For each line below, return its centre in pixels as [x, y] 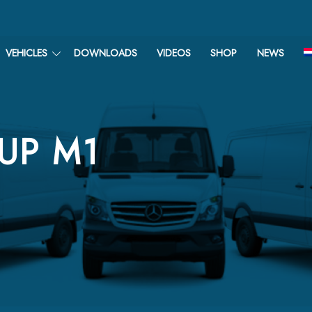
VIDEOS [174, 53]
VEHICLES [26, 53]
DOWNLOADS [105, 53]
